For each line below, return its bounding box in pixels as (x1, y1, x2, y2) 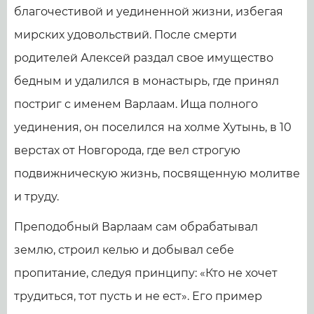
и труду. (14, 190, 59, 204)
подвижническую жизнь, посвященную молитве (14, 167, 300, 181)
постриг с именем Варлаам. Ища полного (14, 97, 258, 111)
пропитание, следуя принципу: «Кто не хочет (14, 266, 278, 280)
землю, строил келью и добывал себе (14, 243, 234, 257)
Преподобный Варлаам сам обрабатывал (14, 220, 258, 234)
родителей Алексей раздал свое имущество (14, 51, 273, 65)
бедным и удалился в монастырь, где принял (14, 74, 279, 88)
